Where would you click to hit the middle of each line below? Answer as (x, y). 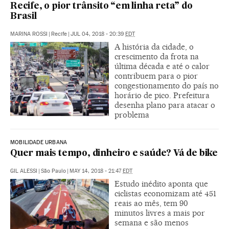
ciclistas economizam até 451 (165, 193)
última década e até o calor (162, 66)
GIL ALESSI (24, 171)
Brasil (24, 16)
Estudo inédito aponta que (161, 184)
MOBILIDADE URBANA (39, 142)
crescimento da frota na (157, 56)
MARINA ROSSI (29, 34)
